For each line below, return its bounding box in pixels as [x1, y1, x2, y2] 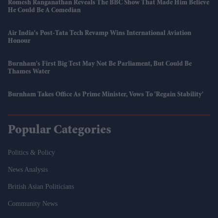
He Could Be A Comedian [8, 7, 81, 14]
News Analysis [8, 165, 48, 173]
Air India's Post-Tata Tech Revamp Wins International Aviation [8, 30, 191, 37]
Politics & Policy [8, 148, 55, 156]
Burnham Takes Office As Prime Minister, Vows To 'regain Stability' [8, 91, 203, 98]
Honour [8, 37, 31, 45]
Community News [8, 200, 57, 207]
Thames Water [8, 68, 50, 75]
